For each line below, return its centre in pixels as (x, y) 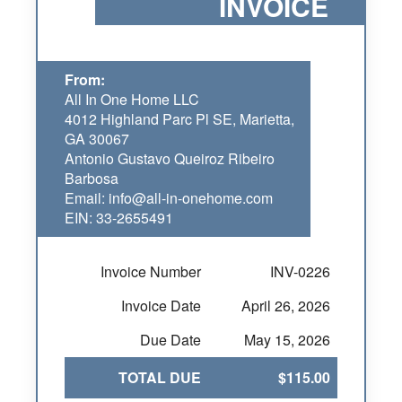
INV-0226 (300, 271)
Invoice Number (151, 271)
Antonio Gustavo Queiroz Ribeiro (170, 158)
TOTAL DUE (160, 377)
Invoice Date (161, 306)
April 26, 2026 (286, 306)
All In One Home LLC (132, 99)
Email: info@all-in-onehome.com (169, 198)
